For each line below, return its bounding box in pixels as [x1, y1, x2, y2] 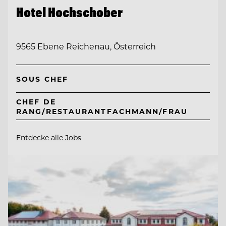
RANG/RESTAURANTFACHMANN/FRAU [16, 106, 188, 116]
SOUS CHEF [16, 74, 68, 84]
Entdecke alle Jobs [16, 133, 81, 143]
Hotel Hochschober [16, 3, 123, 21]
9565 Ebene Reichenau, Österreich [16, 41, 156, 52]
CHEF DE [16, 96, 56, 106]
